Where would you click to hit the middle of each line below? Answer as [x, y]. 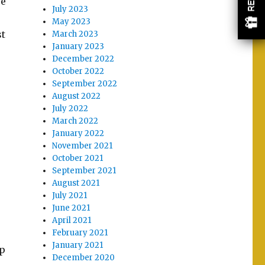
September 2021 [84, 171]
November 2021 [83, 146]
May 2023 [72, 22]
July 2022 [70, 109]
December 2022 [83, 59]
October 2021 [78, 159]
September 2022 [85, 84]
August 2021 [76, 183]
